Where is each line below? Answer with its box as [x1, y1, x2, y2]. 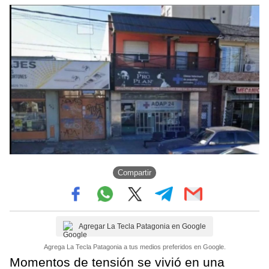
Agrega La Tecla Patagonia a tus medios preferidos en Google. [43, 243, 226, 251]
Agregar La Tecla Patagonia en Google [79, 222, 206, 231]
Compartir [118, 168, 151, 177]
